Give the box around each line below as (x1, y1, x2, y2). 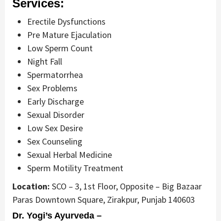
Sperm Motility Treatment (27, 162, 123, 174)
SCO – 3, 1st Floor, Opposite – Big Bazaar (50, 181, 202, 192)
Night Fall (27, 56, 62, 68)
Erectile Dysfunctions (27, 16, 106, 28)
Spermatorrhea (27, 69, 83, 81)
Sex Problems (27, 82, 77, 94)
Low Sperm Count (27, 42, 93, 54)
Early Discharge (27, 96, 84, 108)
